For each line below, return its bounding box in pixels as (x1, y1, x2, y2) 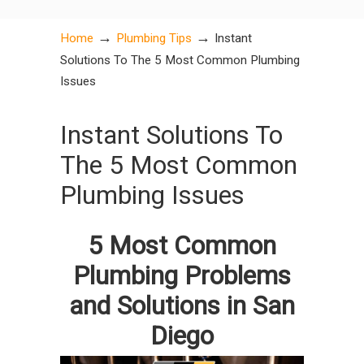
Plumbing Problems (73, 261, 291, 291)
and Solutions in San (69, 291, 295, 321)
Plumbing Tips (116, 31, 192, 45)
